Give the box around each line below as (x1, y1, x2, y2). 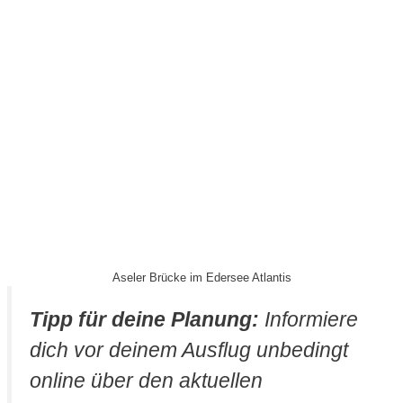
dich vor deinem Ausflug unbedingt (30, 337, 348, 362)
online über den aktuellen (30, 368, 263, 392)
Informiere (259, 307, 358, 331)
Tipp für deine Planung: (30, 307, 259, 331)
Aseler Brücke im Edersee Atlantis (112, 270, 291, 284)
